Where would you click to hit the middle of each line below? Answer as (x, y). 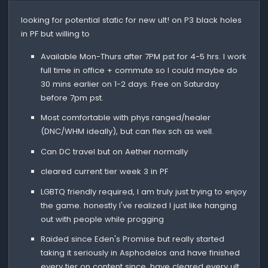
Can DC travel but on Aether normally (114, 151)
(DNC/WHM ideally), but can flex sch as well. (127, 132)
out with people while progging (102, 219)
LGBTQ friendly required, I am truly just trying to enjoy (143, 191)
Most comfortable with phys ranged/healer (125, 118)
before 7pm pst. (72, 98)
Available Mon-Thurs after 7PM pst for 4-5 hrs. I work (143, 56)
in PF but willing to (56, 33)
